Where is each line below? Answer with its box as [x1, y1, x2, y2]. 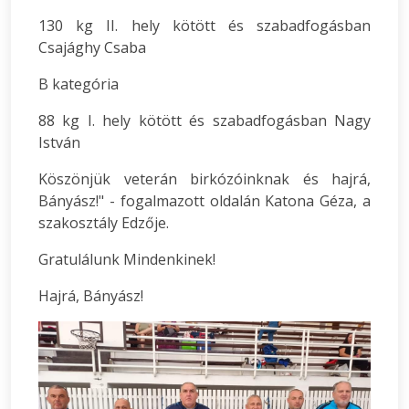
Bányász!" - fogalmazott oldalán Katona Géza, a [38, 191, 371, 212]
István [38, 132, 80, 153]
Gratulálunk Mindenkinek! [38, 249, 215, 270]
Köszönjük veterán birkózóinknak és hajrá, [38, 169, 371, 190]
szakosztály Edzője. [38, 213, 169, 234]
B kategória [38, 74, 119, 95]
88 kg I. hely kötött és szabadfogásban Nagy [38, 110, 371, 131]
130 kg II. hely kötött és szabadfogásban [38, 16, 371, 37]
